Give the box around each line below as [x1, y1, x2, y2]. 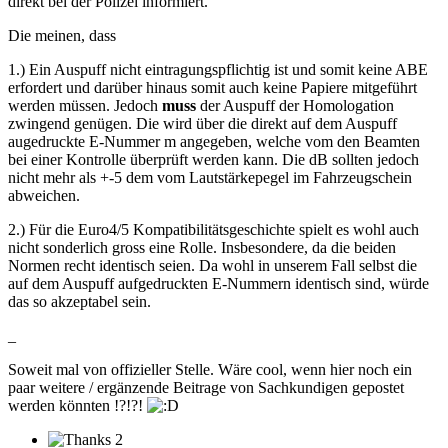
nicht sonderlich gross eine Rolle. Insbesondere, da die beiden [8, 239, 396, 257]
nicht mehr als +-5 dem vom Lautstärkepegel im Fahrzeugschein [8, 169, 412, 187]
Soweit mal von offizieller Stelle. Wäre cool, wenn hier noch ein [8, 361, 412, 379]
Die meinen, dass [8, 27, 116, 45]
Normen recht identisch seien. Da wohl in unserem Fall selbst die [8, 257, 417, 275]
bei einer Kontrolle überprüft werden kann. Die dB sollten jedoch [8, 151, 419, 169]
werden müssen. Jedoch [8, 97, 162, 115]
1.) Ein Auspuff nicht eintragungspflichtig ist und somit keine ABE [8, 61, 428, 79]
